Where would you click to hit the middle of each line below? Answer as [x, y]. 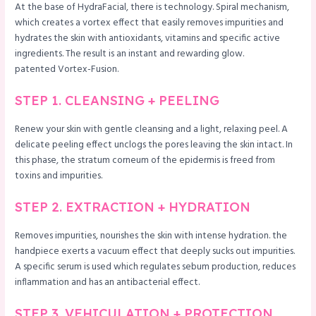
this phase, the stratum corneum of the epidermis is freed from [145, 161]
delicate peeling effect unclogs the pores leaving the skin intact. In [154, 145]
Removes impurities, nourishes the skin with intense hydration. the [151, 236]
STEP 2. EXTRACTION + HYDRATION [133, 207]
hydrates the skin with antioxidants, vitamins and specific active [148, 39]
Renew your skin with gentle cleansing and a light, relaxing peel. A [152, 130]
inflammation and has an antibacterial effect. [108, 282]
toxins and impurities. [59, 176]
